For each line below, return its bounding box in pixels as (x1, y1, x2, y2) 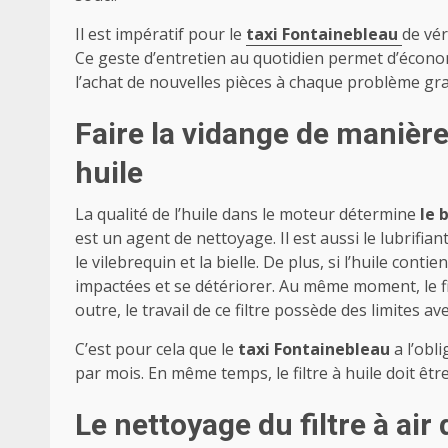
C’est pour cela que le (75, 338, 238, 361)
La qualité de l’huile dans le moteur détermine (75, 203, 420, 226)
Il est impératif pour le (75, 23, 246, 46)
